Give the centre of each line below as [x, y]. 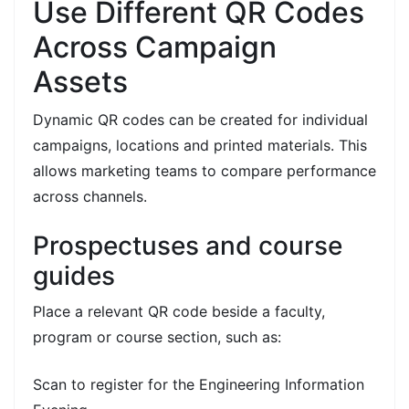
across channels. [90, 196]
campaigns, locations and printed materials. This [200, 145]
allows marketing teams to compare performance [204, 170]
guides [74, 275]
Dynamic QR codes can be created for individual [200, 119]
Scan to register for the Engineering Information [199, 384]
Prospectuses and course [188, 245]
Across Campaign [155, 47]
